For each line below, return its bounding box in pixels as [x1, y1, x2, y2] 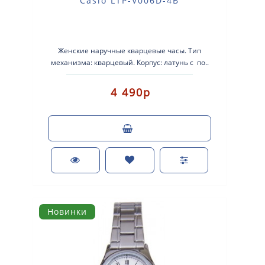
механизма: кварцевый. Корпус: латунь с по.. [50, 57, 209, 67]
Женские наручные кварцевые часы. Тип [58, 45, 202, 56]
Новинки [47, 205, 87, 217]
